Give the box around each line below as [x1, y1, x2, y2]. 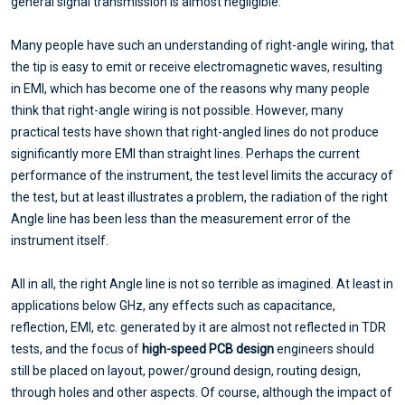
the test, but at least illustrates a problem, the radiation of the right [11, 190, 388, 205]
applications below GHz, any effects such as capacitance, [11, 298, 335, 314]
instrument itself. [11, 233, 108, 249]
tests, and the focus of [11, 342, 139, 357]
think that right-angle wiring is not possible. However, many [11, 103, 344, 118]
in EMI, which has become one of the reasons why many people [11, 81, 370, 97]
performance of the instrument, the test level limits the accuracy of [11, 168, 393, 184]
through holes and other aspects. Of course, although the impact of [11, 385, 392, 400]
